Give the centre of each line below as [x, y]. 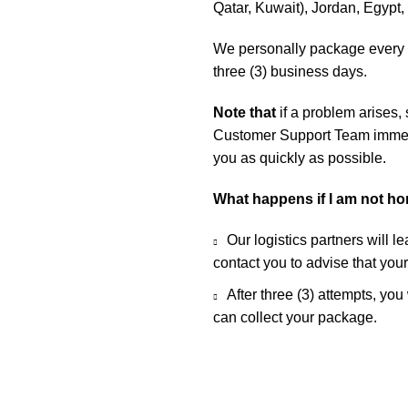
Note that [245, 112]
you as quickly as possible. [300, 158]
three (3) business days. [290, 71]
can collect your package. [295, 317]
